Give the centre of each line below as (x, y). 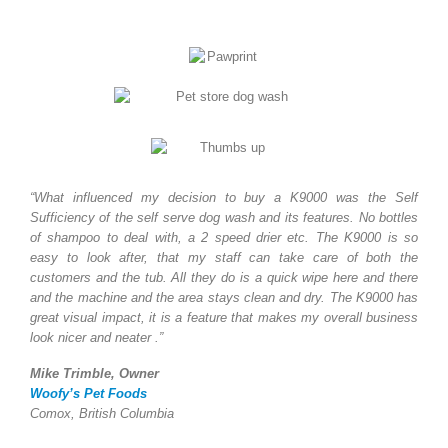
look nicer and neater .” (96, 337)
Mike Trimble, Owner (94, 374)
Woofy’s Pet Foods (88, 394)
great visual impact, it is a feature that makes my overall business (224, 317)
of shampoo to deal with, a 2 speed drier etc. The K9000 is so (224, 237)
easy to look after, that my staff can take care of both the (224, 257)
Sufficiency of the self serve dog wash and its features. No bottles (224, 217)
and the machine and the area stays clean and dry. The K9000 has (224, 297)
